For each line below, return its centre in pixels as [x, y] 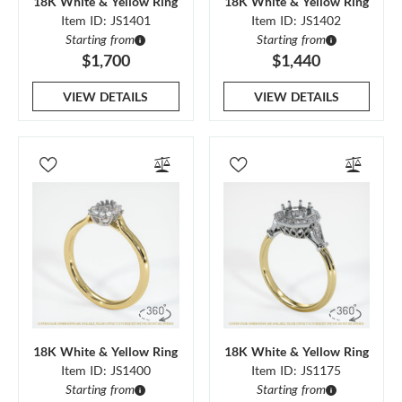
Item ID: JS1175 [297, 370]
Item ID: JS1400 [105, 370]
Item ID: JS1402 [297, 20]
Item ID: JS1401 [105, 20]
